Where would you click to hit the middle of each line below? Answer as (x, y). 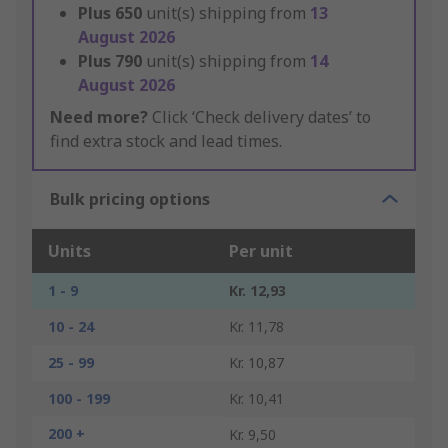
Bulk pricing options (130, 199)
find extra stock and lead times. (166, 141)
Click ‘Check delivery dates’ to (259, 117)
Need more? (99, 117)
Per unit (261, 251)
